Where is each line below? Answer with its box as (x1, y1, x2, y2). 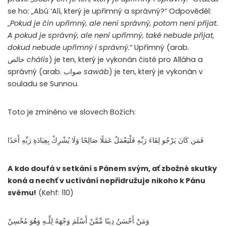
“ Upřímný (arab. (130, 42, 189, 53)
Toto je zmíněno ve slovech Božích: (8, 107, 136, 118)
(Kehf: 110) (36, 188, 74, 198)
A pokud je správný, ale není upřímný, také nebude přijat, (8, 30, 214, 41)
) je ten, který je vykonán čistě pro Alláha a (49, 54, 203, 65)
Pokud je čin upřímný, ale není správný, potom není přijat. (10, 18, 218, 29)
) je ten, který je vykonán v (109, 67, 203, 77)
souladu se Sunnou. (8, 79, 81, 89)
